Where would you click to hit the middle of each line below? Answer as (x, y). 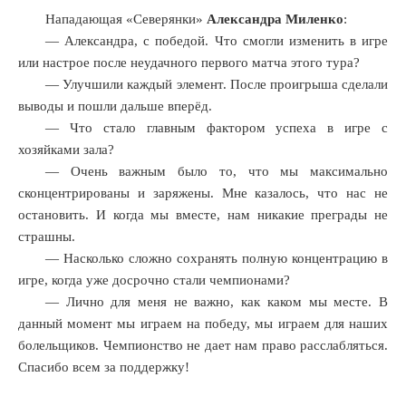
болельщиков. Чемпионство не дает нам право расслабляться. (203, 345)
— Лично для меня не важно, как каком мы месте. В (217, 302)
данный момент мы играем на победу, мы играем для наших (203, 324)
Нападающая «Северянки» (126, 19)
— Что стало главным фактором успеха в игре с (217, 128)
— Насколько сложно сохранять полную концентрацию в (217, 258)
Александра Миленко (275, 19)
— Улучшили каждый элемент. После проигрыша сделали (217, 84)
